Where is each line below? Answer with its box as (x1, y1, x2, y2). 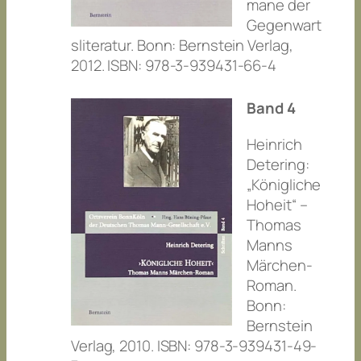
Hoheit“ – (247, 193, 308, 215)
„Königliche (247, 173, 322, 195)
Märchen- (247, 254, 313, 276)
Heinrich (247, 133, 302, 155)
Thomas (247, 214, 301, 235)
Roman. (247, 274, 297, 296)
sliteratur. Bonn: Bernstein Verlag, (71, 35, 293, 56)
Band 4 (247, 98, 296, 119)
